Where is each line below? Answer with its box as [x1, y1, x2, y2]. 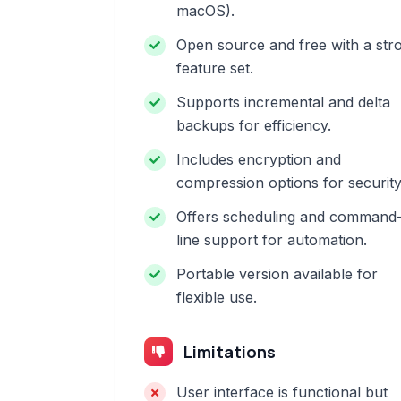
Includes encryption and [176, 150, 341, 168]
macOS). [176, 2, 235, 20]
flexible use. [176, 288, 257, 306]
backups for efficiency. [176, 116, 331, 134]
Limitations [183, 341, 276, 363]
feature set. [176, 59, 253, 77]
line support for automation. [176, 231, 367, 249]
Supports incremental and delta [176, 93, 390, 111]
